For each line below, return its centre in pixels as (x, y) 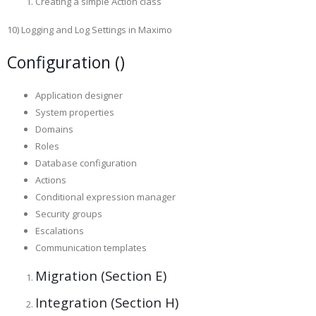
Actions (51, 180)
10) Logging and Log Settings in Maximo (90, 30)
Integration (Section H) (107, 302)
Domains (54, 129)
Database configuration (86, 163)
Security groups (69, 214)
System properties (75, 112)
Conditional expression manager (105, 197)
